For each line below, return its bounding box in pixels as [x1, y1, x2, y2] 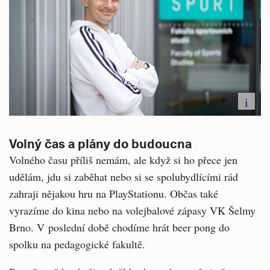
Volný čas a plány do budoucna [9, 134, 192, 152]
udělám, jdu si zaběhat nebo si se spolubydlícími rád [9, 169, 238, 184]
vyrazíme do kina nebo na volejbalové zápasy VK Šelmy [9, 202, 256, 218]
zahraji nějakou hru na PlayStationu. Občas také [9, 186, 218, 201]
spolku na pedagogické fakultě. [9, 236, 149, 251]
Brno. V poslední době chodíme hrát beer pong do [9, 219, 230, 234]
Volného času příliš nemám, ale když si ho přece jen [9, 152, 237, 167]
